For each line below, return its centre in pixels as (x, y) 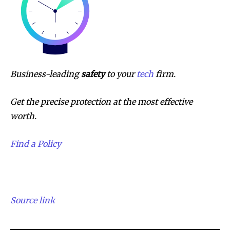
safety (93, 74)
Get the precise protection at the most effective (101, 101)
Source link (33, 200)
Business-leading (46, 74)
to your (121, 74)
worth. (23, 116)
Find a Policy (36, 143)
